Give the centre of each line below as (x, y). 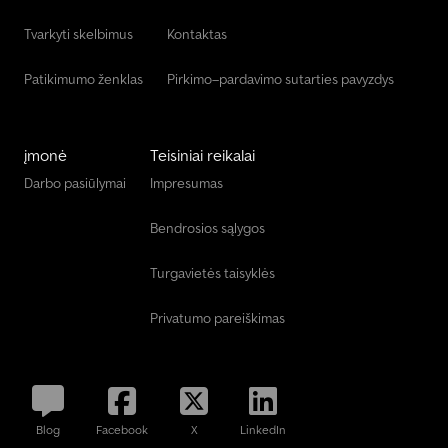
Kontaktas (197, 34)
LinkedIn (263, 430)
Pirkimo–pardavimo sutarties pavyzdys (280, 79)
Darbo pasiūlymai (75, 183)
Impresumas (186, 183)
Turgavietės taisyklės (212, 273)
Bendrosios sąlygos (207, 228)
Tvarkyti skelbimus (78, 34)
